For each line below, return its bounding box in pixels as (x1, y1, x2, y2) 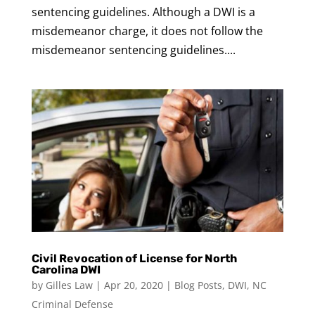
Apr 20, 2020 (103, 278, 163, 292)
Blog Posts (174, 278, 222, 292)
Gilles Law (45, 278, 93, 292)
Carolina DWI (31, 262, 101, 276)
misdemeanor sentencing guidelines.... (31, 42, 236, 58)
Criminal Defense (31, 297, 113, 311)
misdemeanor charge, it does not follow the (31, 23, 263, 39)
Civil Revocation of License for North (31, 251, 237, 265)
